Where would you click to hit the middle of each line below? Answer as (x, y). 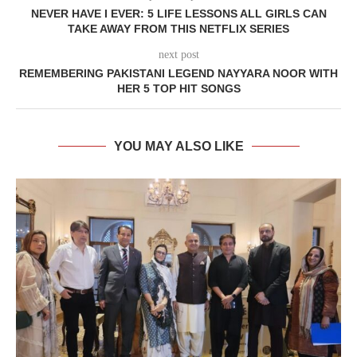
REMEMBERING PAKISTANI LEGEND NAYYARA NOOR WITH (178, 73)
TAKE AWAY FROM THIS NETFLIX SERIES (178, 29)
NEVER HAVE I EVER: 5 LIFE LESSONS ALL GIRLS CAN (178, 14)
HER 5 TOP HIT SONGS (178, 88)
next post (178, 55)
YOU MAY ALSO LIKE (178, 146)
